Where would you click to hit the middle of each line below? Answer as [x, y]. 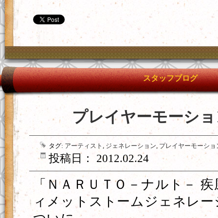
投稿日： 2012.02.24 [99, 158]
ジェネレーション [131, 146]
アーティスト [84, 146]
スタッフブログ [170, 78]
